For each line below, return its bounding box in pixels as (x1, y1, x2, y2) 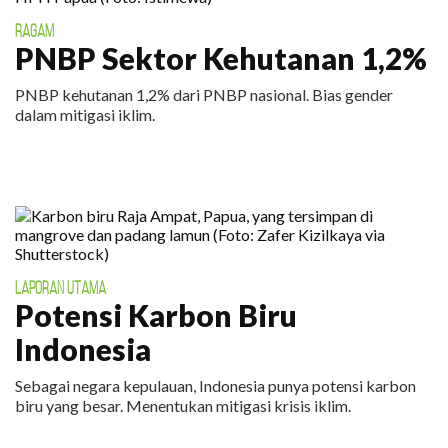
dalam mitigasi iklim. (15, 105, 155, 124)
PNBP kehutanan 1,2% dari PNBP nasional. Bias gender (15, 85, 393, 104)
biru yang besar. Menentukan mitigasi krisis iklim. (15, 396, 351, 415)
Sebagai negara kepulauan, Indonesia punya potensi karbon (15, 376, 416, 395)
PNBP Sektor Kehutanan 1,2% (15, 40, 427, 76)
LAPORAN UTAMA (15, 278, 106, 298)
